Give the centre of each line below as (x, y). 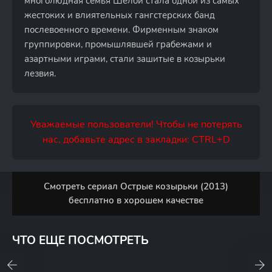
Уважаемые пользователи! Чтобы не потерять (136, 124)
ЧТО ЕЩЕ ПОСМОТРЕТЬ (80, 240)
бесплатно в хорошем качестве (136, 200)
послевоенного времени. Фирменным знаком (121, 30)
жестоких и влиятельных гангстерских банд (120, 15)
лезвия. (40, 73)
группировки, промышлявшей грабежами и (118, 44)
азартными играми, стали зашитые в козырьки (125, 59)
